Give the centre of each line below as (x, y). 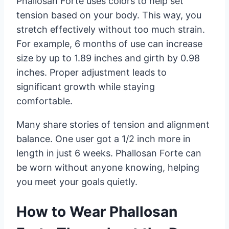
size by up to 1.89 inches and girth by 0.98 (108, 58)
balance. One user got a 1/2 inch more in (104, 139)
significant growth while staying (86, 86)
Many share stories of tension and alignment (113, 124)
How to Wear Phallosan (97, 211)
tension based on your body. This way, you (109, 15)
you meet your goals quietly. (77, 181)
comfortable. (44, 101)
